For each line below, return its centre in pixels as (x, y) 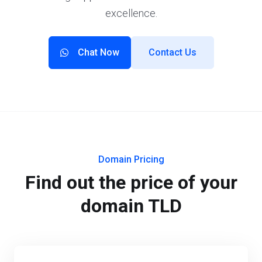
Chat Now (98, 52)
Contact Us (172, 52)
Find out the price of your (131, 182)
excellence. (131, 13)
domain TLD (131, 206)
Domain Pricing (131, 159)
